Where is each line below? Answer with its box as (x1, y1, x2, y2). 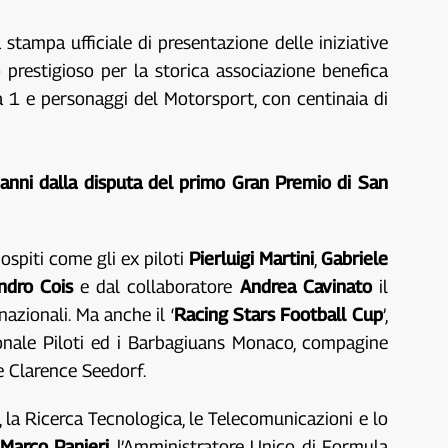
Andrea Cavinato (239, 276, 372, 298)
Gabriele (320, 248, 388, 270)
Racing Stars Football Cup (173, 304, 383, 326)
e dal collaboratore (73, 276, 240, 298)
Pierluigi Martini (188, 248, 314, 270)
